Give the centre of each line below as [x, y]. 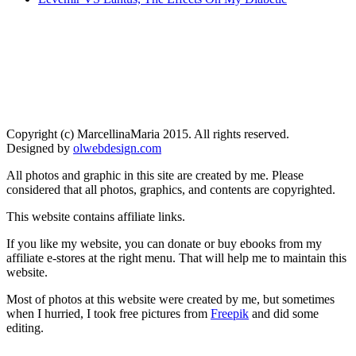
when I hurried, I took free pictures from [108, 313]
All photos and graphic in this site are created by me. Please [155, 175]
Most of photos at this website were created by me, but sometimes [170, 299]
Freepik [230, 313]
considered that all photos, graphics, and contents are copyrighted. [171, 189]
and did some [284, 313]
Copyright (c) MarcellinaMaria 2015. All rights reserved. [148, 133]
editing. [25, 327]
